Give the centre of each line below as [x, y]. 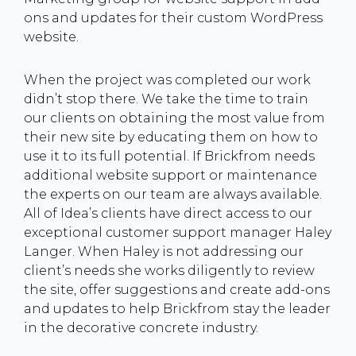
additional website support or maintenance [170, 175]
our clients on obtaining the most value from [174, 118]
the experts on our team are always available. [173, 194]
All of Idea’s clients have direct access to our [168, 213]
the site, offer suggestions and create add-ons [177, 290]
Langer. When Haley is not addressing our [164, 252]
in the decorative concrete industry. [141, 328]
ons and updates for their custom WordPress [173, 18]
